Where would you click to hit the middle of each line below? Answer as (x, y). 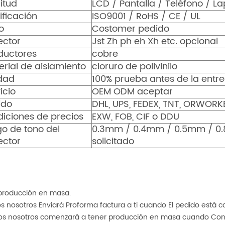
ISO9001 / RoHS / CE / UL (146, 16)
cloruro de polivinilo (135, 67)
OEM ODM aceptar (133, 92)
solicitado (113, 141)
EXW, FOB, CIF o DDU (136, 117)
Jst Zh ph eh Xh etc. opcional (155, 41)
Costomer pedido (131, 29)
